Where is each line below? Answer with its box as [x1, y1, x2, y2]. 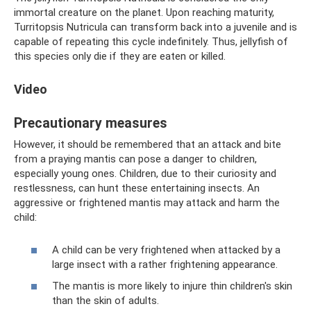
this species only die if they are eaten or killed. [14, 50, 226, 62]
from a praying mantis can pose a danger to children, [14, 153, 257, 165]
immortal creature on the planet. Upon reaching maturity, [14, 6, 274, 19]
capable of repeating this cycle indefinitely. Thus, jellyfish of [14, 35, 288, 48]
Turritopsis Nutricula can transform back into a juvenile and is [14, 21, 297, 33]
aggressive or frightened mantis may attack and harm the [14, 196, 280, 209]
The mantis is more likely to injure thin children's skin [52, 280, 292, 292]
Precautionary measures [14, 115, 167, 132]
